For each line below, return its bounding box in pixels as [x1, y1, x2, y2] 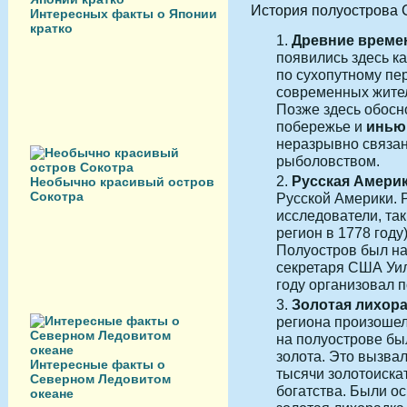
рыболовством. [276, 153, 380, 170]
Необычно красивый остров [30, 174, 214, 189]
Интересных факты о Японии [30, 6, 217, 21]
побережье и [276, 118, 366, 135]
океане [30, 386, 74, 401]
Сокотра [30, 189, 84, 203]
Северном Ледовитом [30, 372, 171, 386]
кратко [30, 21, 73, 35]
